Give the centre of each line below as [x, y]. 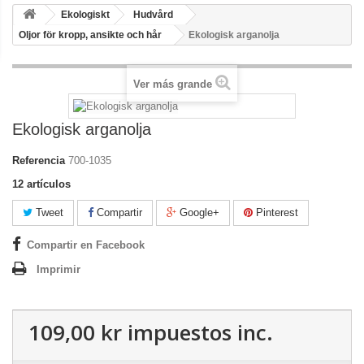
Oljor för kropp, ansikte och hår [90, 35]
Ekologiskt [85, 15]
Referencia [39, 160]
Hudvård [153, 15]
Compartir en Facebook [86, 245]
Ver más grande [173, 84]
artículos [49, 184]
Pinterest [275, 212]
